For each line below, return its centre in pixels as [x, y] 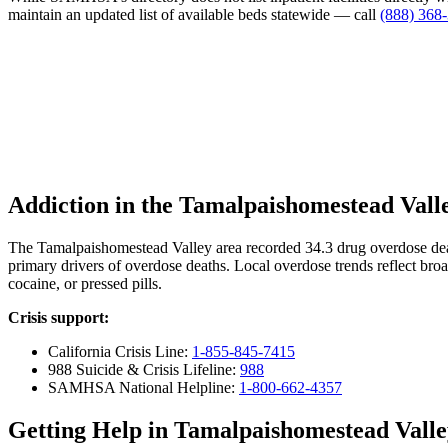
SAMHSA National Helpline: [143, 388]
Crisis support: [58, 318]
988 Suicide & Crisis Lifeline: [144, 370]
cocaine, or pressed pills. [85, 284]
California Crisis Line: [120, 352]
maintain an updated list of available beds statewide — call [194, 14]
